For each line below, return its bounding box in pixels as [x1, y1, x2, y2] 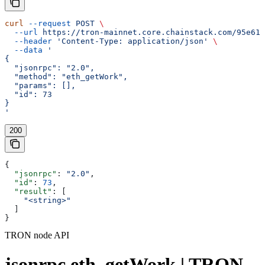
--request [24, 19, 71, 28]
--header [5, 37, 52, 46]
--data [5, 46, 43, 55]
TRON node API [5, 230, 69, 241]
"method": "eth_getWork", [5, 72, 128, 82]
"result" [5, 187, 52, 196]
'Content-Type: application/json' [52, 37, 208, 46]
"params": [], [5, 81, 76, 91]
